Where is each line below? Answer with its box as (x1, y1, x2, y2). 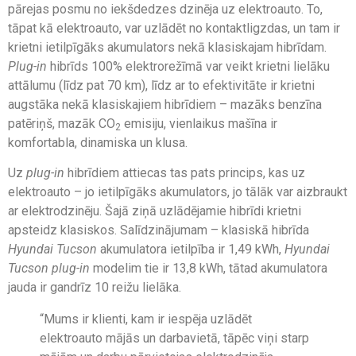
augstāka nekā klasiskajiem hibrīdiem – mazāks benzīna (8, 96, 322, 112)
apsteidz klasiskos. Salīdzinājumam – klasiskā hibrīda (8, 222, 309, 238)
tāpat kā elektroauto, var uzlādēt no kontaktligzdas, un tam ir (8, 20, 340, 36)
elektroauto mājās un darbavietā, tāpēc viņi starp (40, 331, 309, 346)
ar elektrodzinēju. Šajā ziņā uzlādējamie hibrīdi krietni (8, 203, 301, 219)
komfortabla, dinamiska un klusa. (8, 134, 188, 150)
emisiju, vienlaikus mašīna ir (121, 115, 277, 131)
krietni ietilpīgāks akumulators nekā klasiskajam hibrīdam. (8, 39, 327, 55)
